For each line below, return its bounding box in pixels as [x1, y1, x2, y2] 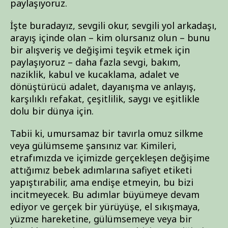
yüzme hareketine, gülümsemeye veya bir [10, 213, 192, 225]
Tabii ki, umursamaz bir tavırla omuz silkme [10, 127, 203, 139]
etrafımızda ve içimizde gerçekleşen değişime [10, 152, 210, 164]
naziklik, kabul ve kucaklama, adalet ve [10, 68, 179, 80]
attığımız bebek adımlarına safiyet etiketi [10, 164, 192, 176]
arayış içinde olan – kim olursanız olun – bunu [10, 32, 210, 44]
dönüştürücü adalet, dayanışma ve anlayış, [10, 80, 196, 93]
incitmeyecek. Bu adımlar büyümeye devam [10, 188, 199, 201]
